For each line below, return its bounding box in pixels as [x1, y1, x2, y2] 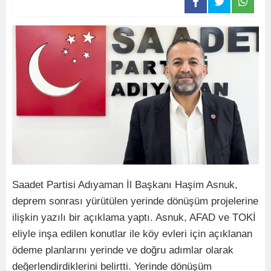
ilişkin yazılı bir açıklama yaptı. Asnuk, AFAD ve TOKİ [12, 211, 256, 223]
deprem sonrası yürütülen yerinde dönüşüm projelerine [12, 195, 258, 207]
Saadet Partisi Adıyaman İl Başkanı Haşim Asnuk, [12, 178, 238, 191]
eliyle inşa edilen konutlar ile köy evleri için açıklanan [12, 227, 252, 240]
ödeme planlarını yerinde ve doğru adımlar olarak [12, 244, 233, 256]
